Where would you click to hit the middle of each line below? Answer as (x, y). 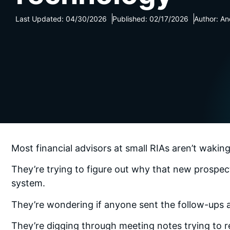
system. (28, 183)
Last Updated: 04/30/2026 (61, 19)
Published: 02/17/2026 (150, 19)
